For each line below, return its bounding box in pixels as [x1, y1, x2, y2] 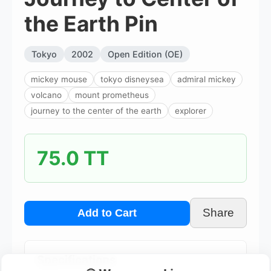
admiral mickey [177, 74, 236, 85]
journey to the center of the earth [31, 106, 162, 116]
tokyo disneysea [100, 74, 164, 85]
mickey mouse [31, 74, 87, 85]
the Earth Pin [24, 11, 158, 38]
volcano [31, 90, 62, 100]
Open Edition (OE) [108, 49, 183, 60]
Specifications [37, 253, 116, 267]
